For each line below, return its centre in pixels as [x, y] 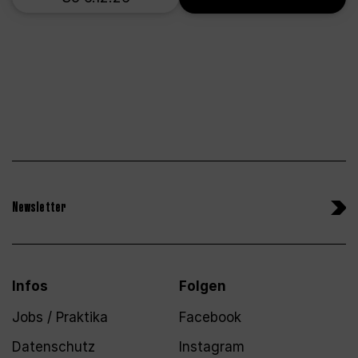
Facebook [210, 318]
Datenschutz [54, 347]
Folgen [203, 286]
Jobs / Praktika [60, 318]
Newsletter [39, 208]
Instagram [212, 347]
